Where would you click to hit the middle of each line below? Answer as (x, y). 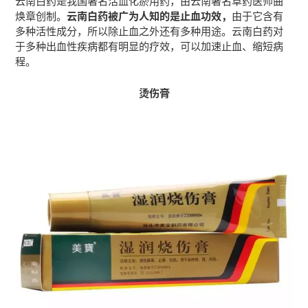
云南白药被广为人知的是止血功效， (150, 15)
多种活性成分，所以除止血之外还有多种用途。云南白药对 (150, 30)
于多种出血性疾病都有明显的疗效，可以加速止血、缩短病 (150, 45)
